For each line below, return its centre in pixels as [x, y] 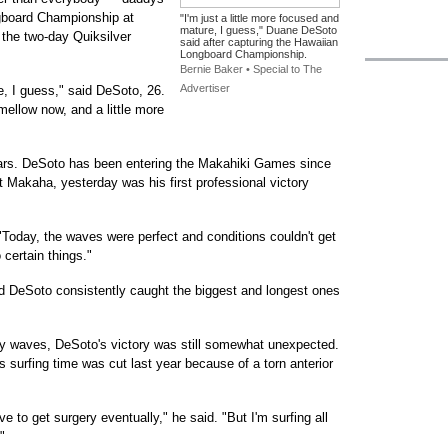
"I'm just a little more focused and [259, 18]
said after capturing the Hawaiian [259, 42]
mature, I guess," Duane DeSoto [258, 30]
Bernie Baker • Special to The [251, 69]
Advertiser [205, 88]
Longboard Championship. [243, 54]
